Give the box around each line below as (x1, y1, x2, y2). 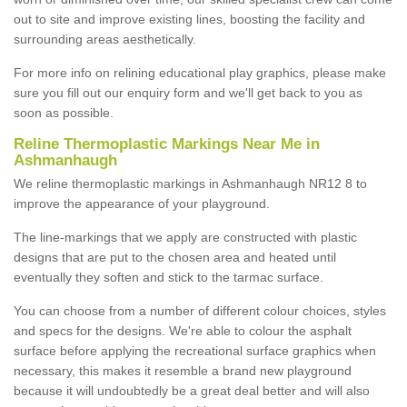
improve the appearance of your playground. (14, 195, 270, 211)
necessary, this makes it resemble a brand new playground (14, 362, 352, 378)
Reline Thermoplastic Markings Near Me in (14, 134, 320, 153)
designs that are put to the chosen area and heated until (14, 249, 336, 264)
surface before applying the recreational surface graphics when (14, 342, 376, 358)
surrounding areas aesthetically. (14, 31, 196, 46)
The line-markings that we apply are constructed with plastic (14, 229, 357, 244)
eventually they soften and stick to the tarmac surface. (14, 269, 323, 284)
